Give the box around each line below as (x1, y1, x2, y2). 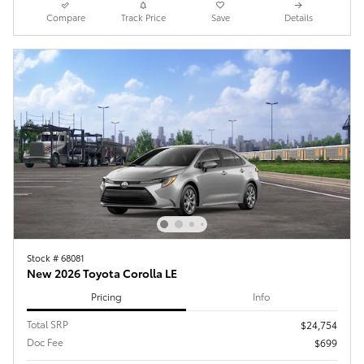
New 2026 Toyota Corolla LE (27, 265, 177, 282)
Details (284, 11, 313, 24)
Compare (45, 11, 85, 24)
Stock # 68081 (27, 251, 84, 265)
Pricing (90, 288, 122, 303)
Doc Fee (27, 335, 63, 349)
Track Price (120, 11, 166, 24)
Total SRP (27, 317, 68, 331)
